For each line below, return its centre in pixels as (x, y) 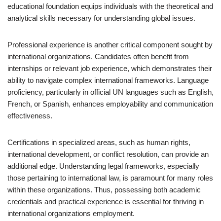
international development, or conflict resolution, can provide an (108, 154)
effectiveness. (30, 116)
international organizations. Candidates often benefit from (98, 56)
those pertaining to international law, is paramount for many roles (110, 178)
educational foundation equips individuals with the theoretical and (110, 6)
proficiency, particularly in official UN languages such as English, (110, 92)
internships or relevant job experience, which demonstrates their (110, 68)
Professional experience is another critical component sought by (110, 45)
